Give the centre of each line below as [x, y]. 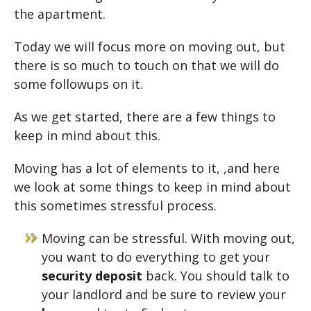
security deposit [92, 276]
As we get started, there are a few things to [145, 117]
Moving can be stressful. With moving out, [168, 238]
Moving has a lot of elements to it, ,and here [147, 168]
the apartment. [60, 14]
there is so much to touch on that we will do [146, 66]
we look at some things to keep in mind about [152, 187]
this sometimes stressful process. [115, 206]
